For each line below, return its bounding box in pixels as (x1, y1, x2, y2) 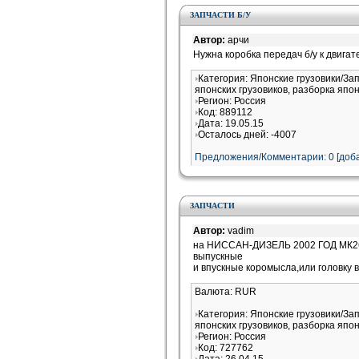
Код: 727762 (198, 342, 253, 353)
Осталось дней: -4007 (198, 129, 296, 140)
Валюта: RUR (195, 286, 256, 297)
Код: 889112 (198, 107, 252, 118)
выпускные (193, 251, 243, 262)
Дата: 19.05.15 (198, 118, 264, 129)
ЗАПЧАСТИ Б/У (190, 10, 251, 19)
